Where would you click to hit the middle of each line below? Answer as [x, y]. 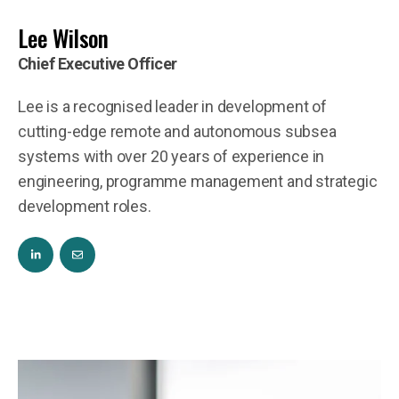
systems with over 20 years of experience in [171, 156]
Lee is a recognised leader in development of [173, 106]
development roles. [85, 206]
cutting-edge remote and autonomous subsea [177, 131]
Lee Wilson [63, 38]
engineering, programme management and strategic [198, 181]
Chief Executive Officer [98, 64]
